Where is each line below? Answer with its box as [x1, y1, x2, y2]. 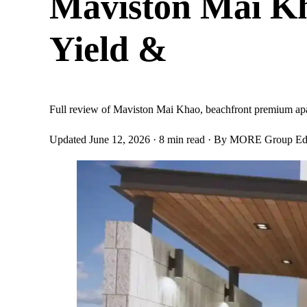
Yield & [49, 29, 167, 69]
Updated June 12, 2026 [49, 134, 150, 146]
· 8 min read [153, 134, 205, 146]
